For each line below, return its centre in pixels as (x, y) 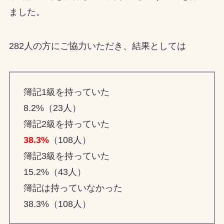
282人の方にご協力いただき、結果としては (97, 46)
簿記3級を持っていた (66, 156)
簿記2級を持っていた (66, 124)
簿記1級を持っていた (66, 92)
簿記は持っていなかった (73, 188)
